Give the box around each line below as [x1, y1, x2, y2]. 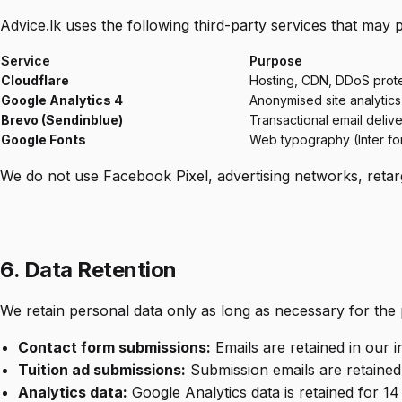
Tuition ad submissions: [18, 361, 186, 380]
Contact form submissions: [18, 338, 211, 357]
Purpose [249, 53, 302, 69]
